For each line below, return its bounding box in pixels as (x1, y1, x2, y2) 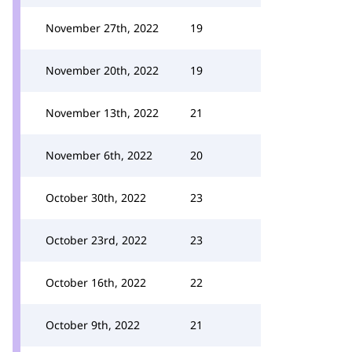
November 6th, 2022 (46, 148, 152, 163)
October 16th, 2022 (46, 275, 146, 290)
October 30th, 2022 (46, 190, 146, 205)
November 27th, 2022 (46, 20, 159, 35)
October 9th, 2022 (46, 317, 140, 332)
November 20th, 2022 (46, 63, 159, 78)
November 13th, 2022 (46, 105, 159, 120)
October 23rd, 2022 (46, 233, 147, 247)
